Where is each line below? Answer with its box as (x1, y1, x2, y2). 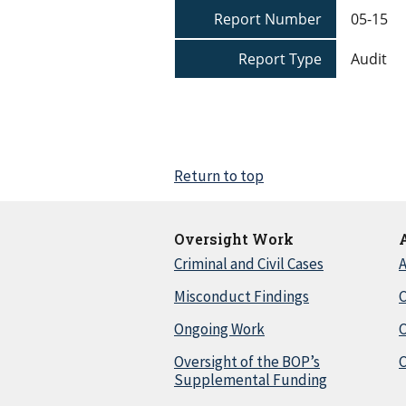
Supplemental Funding (174, 370, 327, 391)
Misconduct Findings (174, 286, 309, 307)
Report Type (237, 49, 322, 70)
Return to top (174, 166, 264, 187)
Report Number (213, 9, 322, 30)
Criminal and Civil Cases (174, 254, 324, 275)
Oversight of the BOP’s (174, 352, 320, 372)
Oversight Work (174, 229, 294, 249)
